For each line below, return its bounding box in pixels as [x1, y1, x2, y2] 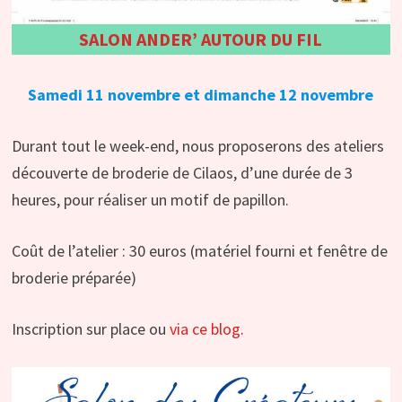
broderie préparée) [11, 267, 136, 289]
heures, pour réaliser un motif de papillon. [11, 189, 289, 211]
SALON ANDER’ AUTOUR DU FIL [79, 28, 323, 51]
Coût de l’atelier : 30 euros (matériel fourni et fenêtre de [11, 240, 388, 262]
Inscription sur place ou [11, 319, 170, 340]
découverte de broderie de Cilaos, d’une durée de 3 [11, 162, 353, 184]
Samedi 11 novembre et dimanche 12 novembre [28, 84, 374, 106]
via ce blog [169, 319, 240, 340]
